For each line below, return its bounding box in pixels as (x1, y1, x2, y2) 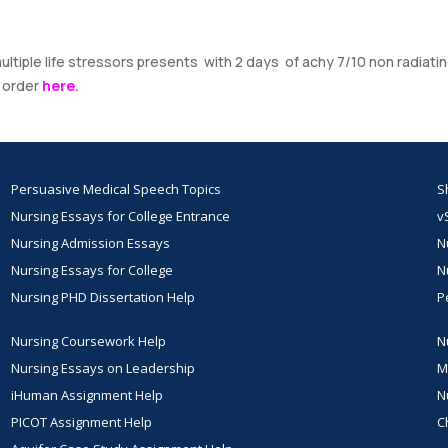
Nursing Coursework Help (10, 332, 166, 351)
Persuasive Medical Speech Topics (10, 180, 221, 199)
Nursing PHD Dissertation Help (10, 288, 195, 307)
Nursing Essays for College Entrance (10, 207, 230, 226)
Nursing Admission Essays (10, 234, 170, 253)
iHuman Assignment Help (10, 386, 163, 405)
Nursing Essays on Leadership (10, 359, 195, 378)
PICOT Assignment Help (10, 413, 152, 432)
